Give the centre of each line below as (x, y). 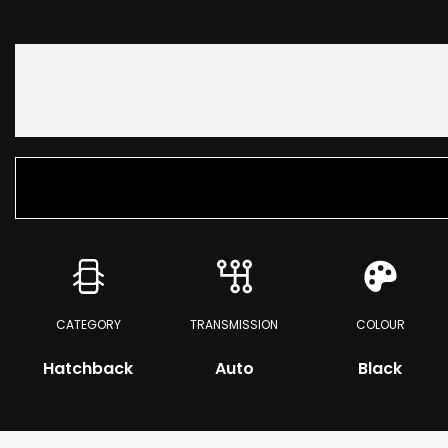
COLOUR (380, 324)
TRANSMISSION (234, 324)
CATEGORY (88, 324)
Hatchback (88, 368)
